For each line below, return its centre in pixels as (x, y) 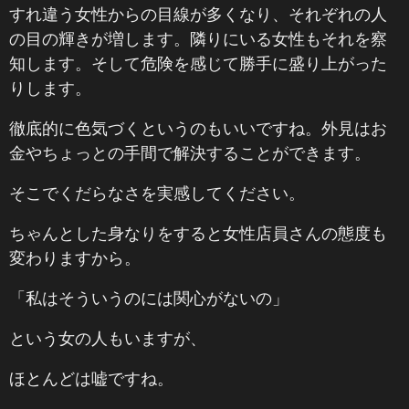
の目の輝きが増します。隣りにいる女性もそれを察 (198, 38)
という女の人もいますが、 (108, 338)
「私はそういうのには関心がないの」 (149, 298)
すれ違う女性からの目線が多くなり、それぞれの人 (198, 14)
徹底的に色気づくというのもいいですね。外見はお (198, 128)
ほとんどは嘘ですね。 (91, 378)
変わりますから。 (75, 257)
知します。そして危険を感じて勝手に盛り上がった (198, 63)
